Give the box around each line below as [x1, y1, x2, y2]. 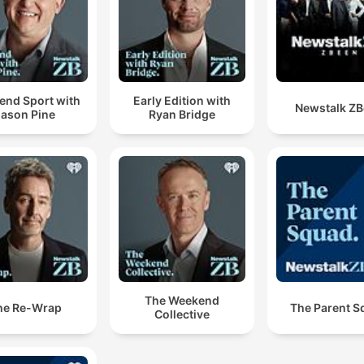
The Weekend [144, 293, 219, 308]
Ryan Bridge [148, 107, 215, 122]
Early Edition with [132, 93, 231, 108]
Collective [154, 307, 210, 322]
